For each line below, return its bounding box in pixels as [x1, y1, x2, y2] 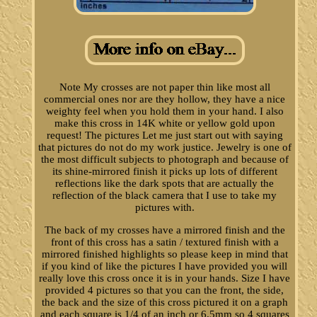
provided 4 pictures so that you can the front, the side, [45, 284, 284, 296]
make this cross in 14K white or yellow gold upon [54, 117, 275, 129]
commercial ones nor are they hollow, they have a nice [44, 93, 286, 105]
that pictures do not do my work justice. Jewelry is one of [38, 142, 292, 154]
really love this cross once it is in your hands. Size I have [39, 272, 291, 284]
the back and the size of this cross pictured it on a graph [41, 296, 288, 309]
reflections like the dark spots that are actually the [55, 178, 275, 190]
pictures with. [134, 202, 195, 214]
